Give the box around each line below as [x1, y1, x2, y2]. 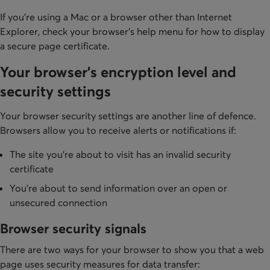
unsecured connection [10, 196, 107, 209]
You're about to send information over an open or [10, 182, 227, 195]
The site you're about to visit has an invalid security [10, 148, 231, 161]
